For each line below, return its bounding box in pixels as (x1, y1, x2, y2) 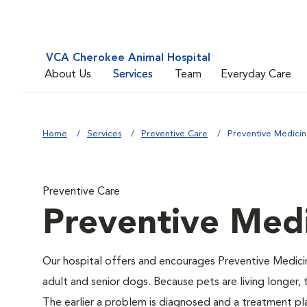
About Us (45, 69, 91, 80)
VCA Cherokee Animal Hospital (46, 53, 210, 64)
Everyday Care (221, 69, 291, 80)
